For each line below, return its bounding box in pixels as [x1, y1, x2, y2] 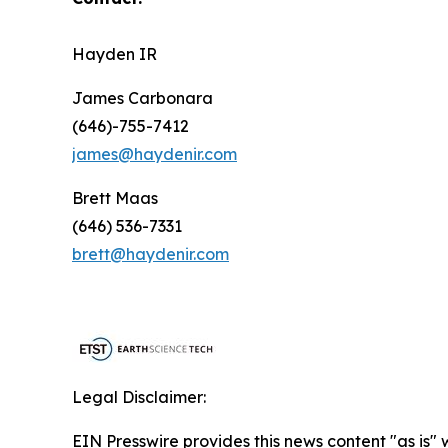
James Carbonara [72, 88, 213, 109]
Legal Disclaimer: [72, 387, 206, 408]
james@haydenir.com [72, 144, 237, 165]
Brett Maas [72, 188, 158, 209]
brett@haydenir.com [72, 244, 229, 265]
